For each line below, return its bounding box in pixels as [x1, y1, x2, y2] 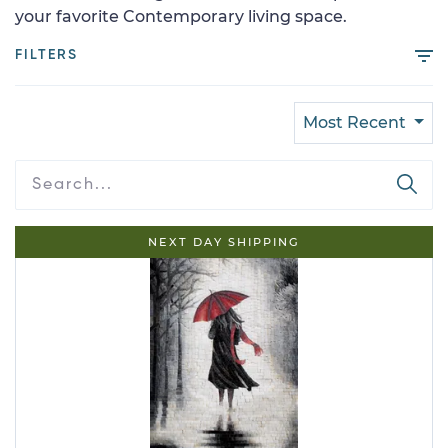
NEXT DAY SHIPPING [148, 235, 300, 249]
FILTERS [15, 48, 78, 62]
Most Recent [303, 113, 411, 132]
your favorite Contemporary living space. [15, 7, 347, 26]
